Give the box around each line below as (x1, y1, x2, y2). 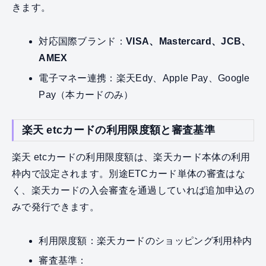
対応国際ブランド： (39, 36, 126, 46)
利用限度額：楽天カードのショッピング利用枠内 (39, 235, 252, 246)
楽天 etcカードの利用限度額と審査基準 (21, 124, 215, 137)
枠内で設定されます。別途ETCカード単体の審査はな (12, 169, 245, 179)
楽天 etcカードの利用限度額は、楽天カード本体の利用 (12, 152, 251, 163)
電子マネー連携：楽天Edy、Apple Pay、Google (39, 72, 250, 83)
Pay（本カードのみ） (39, 89, 134, 100)
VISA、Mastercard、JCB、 (126, 36, 251, 46)
